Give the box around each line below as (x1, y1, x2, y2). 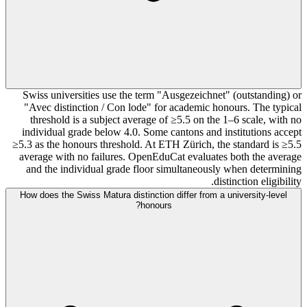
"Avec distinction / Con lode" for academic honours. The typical (24, 101, 302, 113)
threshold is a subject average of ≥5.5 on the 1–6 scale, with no (30, 113, 302, 125)
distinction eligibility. (214, 175, 302, 187)
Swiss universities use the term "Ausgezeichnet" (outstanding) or (23, 88, 302, 101)
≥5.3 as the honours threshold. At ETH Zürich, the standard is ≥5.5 (12, 138, 302, 150)
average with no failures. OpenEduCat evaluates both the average (19, 150, 302, 162)
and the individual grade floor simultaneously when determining (26, 162, 302, 175)
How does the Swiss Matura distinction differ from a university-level (20, 189, 287, 200)
